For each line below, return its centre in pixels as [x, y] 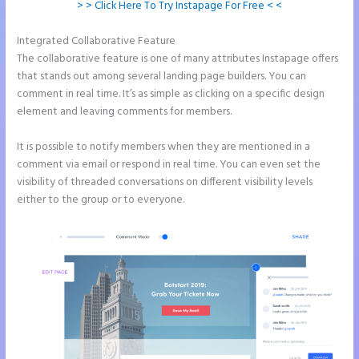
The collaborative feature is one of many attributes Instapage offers [178, 58]
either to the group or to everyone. [101, 200]
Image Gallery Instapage [236, 41]
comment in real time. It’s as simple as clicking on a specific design [171, 94]
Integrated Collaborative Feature [98, 41]
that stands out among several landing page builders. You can [162, 76]
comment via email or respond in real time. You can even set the [169, 164]
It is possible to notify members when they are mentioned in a [164, 147]
